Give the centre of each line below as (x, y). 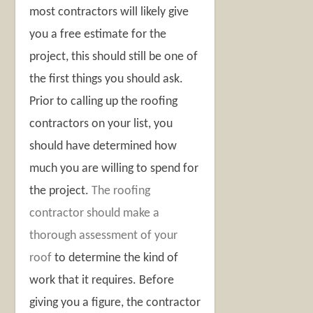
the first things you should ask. (107, 80)
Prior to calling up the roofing (104, 102)
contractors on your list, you (101, 124)
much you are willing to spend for (114, 169)
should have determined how (103, 147)
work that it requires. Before (102, 281)
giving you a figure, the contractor (115, 303)
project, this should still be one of (114, 57)
